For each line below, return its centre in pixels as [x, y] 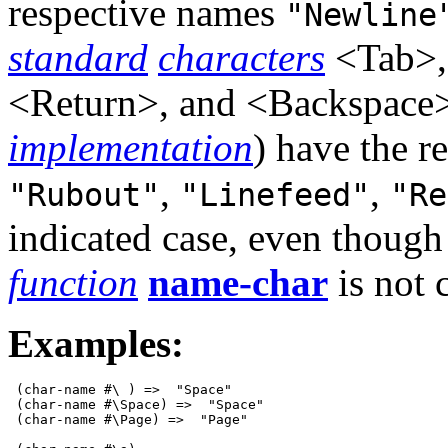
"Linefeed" [275, 195]
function [73, 283]
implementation [130, 148]
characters [241, 58]
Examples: [96, 344]
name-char [238, 283]
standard [78, 58]
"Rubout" [84, 195]
